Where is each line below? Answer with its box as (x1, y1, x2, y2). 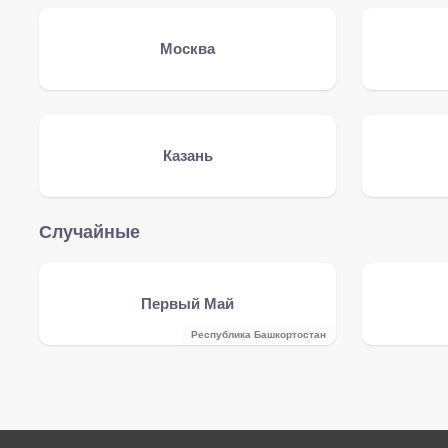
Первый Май (141, 295, 235, 312)
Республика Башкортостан (191, 329, 327, 340)
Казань (162, 147, 213, 164)
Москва (160, 40, 216, 57)
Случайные (39, 222, 140, 242)
